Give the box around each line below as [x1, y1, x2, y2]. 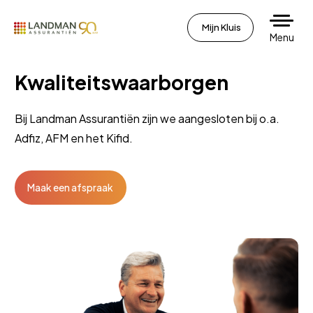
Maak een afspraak [27, 181, 114, 194]
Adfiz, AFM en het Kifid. [15, 131, 133, 145]
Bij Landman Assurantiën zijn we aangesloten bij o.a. [15, 111, 280, 126]
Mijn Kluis [202, 22, 242, 33]
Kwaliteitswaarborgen [15, 70, 229, 94]
